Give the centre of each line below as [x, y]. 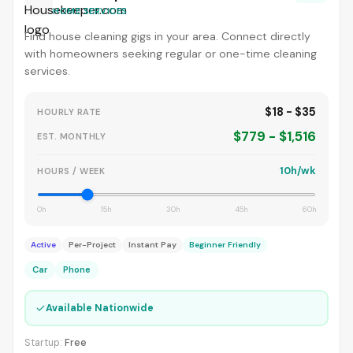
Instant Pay [152, 245]
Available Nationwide [99, 308]
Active [43, 245]
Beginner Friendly [225, 245]
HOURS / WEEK [71, 171]
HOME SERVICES [90, 11]
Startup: [45, 343]
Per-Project [92, 245]
